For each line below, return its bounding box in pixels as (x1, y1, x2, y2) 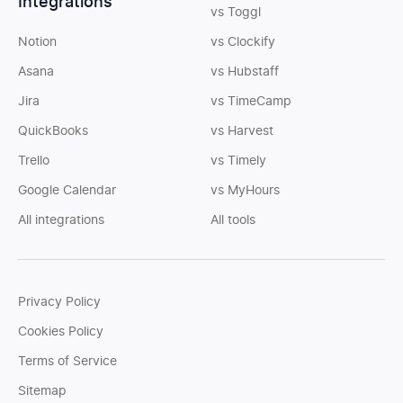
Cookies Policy (18, 326, 103, 338)
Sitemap (18, 385, 67, 398)
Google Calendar (18, 184, 116, 197)
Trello (18, 155, 49, 167)
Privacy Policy (18, 296, 101, 309)
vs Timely (210, 155, 266, 167)
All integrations (18, 214, 104, 227)
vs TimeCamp (210, 95, 291, 108)
